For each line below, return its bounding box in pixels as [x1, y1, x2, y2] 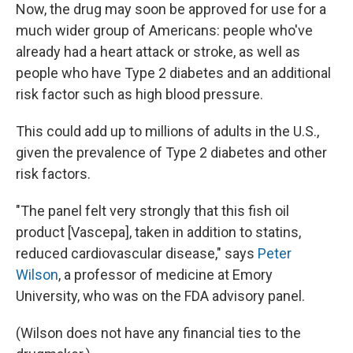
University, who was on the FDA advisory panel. [16, 288, 305, 305]
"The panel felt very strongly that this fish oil [16, 203, 289, 220]
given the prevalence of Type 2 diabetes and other [16, 144, 327, 162]
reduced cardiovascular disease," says [16, 245, 258, 262]
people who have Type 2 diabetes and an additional [16, 65, 331, 82]
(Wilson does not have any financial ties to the [16, 325, 301, 342]
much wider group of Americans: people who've [16, 22, 313, 39]
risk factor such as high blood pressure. [16, 86, 263, 103]
